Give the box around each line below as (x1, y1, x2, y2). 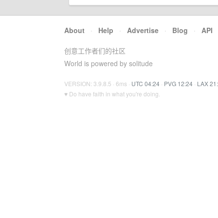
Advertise (127, 25, 159, 35)
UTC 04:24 (131, 79, 160, 88)
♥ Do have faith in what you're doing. (64, 90, 160, 98)
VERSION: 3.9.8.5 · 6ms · (64, 79, 131, 88)
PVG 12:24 (164, 79, 193, 88)
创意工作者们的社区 (64, 46, 126, 55)
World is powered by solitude (64, 58, 153, 68)
